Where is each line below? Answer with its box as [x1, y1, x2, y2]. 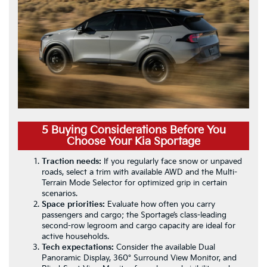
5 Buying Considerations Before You [41, 124, 226, 137]
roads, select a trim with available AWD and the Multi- [42, 167, 237, 178]
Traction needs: [42, 157, 101, 167]
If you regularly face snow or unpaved [101, 157, 242, 167]
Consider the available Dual [114, 243, 215, 253]
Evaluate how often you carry [105, 200, 215, 210]
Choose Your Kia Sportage [67, 135, 200, 148]
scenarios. [42, 189, 77, 199]
